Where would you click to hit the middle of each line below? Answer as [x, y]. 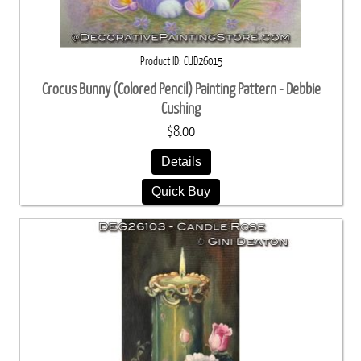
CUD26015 [203, 62]
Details [181, 162]
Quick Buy [181, 191]
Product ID [159, 62]
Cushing [181, 109]
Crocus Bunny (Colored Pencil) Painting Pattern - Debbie [181, 89]
